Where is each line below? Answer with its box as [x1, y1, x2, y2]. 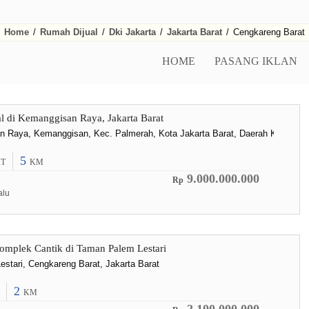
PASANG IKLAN [215, 55, 297, 67]
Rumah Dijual [40, 27, 98, 37]
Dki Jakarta [109, 27, 156, 37]
